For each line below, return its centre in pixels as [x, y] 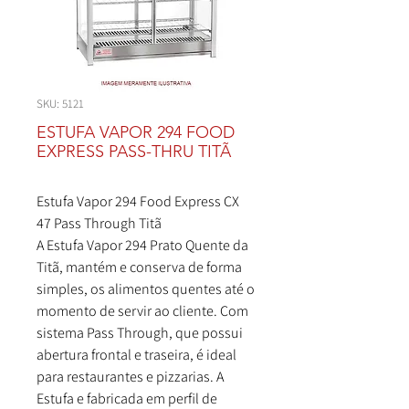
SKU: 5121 [60, 104]
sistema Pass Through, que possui [140, 333]
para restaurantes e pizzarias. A [130, 377]
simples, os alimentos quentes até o [146, 289]
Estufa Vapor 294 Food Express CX [138, 201]
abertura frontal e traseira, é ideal [136, 355]
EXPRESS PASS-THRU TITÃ [134, 152]
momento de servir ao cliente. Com [142, 311]
